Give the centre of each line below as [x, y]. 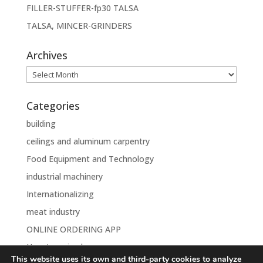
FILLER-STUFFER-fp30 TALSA [82, 8]
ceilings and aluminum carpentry [88, 141]
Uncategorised [54, 247]
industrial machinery [64, 176]
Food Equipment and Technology [90, 159]
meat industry [53, 211]
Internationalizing [60, 194]
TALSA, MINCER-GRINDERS [79, 25]
